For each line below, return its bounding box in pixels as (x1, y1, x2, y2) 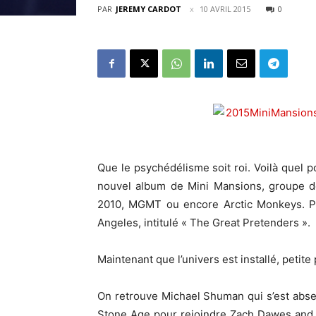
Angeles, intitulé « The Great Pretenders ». (97, 216, 310, 229)
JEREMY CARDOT (116, 4, 181, 14)
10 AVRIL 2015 (200, 4, 250, 14)
